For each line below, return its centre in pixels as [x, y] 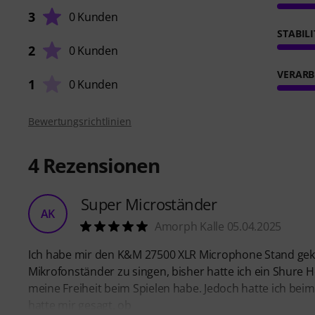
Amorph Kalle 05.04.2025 [218, 227]
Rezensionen [99, 166]
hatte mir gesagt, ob [80, 306]
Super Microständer [149, 204]
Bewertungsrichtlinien [80, 122]
